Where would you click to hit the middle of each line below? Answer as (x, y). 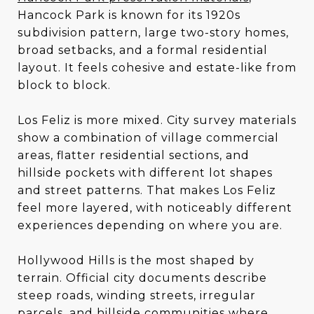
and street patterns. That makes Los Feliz (147, 190)
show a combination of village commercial (148, 137)
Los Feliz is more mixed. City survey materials (157, 120)
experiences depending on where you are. (150, 225)
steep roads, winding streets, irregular (137, 295)
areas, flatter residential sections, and (134, 155)
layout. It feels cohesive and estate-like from (157, 67)
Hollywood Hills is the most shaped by (136, 260)
